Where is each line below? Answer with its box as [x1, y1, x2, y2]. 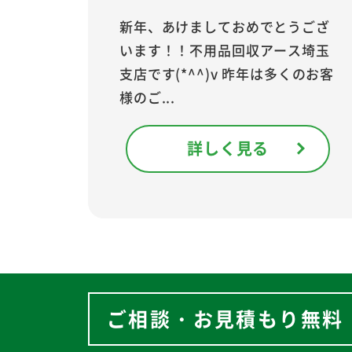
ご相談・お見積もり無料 [107, 303, 344, 332]
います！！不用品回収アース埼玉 [119, 39, 330, 60]
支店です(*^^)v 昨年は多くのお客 [119, 63, 335, 83]
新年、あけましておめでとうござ [119, 16, 330, 36]
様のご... [119, 86, 176, 107]
